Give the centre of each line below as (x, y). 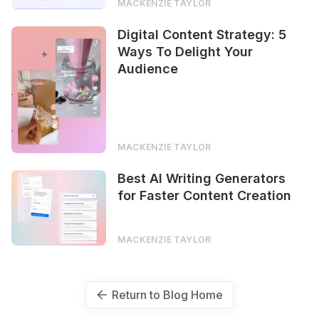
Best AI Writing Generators (202, 178)
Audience (148, 68)
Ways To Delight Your (185, 51)
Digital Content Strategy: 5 (202, 34)
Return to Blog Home (168, 295)
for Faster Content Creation (205, 195)
